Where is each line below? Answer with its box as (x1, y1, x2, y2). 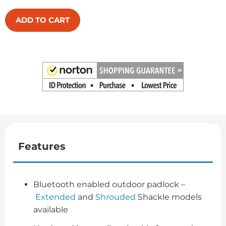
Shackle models (136, 192, 202, 202)
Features (18, 140, 66, 152)
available (33, 204, 68, 214)
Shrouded (95, 192, 136, 202)
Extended (35, 192, 76, 202)
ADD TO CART (16, 15, 70, 25)
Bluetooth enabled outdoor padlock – (33, 179, 185, 189)
